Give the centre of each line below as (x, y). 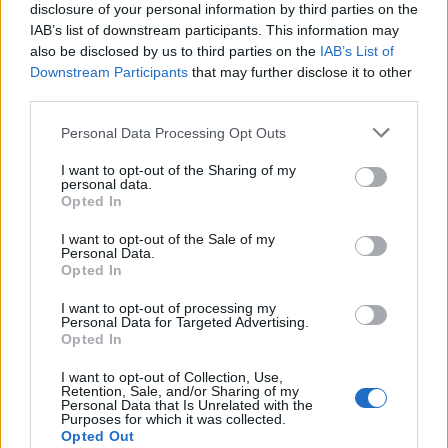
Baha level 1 (224, 237)
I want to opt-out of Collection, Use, (172, 377)
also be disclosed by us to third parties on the (175, 51)
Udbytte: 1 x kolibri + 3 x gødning (224, 216)
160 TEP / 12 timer (224, 195)
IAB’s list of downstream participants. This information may (214, 30)
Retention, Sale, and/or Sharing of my (180, 391)
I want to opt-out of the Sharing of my (178, 170)
